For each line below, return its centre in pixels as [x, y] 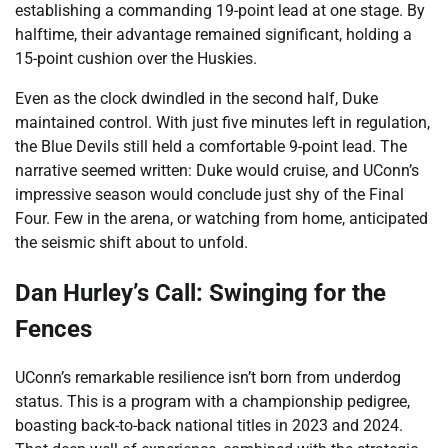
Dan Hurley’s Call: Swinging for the [200, 292]
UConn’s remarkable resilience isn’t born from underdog [208, 378]
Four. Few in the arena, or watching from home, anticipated [221, 218]
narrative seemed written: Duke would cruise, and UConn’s [217, 170]
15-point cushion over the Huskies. [136, 58]
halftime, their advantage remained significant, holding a [213, 34]
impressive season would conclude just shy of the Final [209, 194]
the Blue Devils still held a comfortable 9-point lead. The [211, 146]
